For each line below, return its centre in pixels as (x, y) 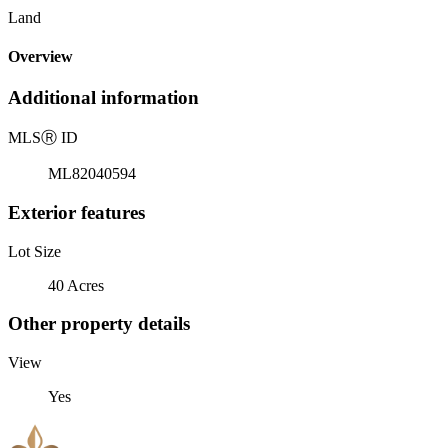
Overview (40, 57)
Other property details (99, 324)
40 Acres (76, 285)
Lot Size (34, 251)
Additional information (103, 98)
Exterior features (76, 212)
